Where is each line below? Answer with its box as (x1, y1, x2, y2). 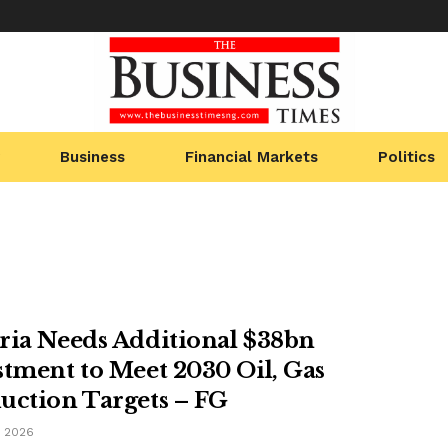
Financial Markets (184, 148, 318, 166)
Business (59, 148, 125, 166)
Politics (378, 148, 436, 166)
